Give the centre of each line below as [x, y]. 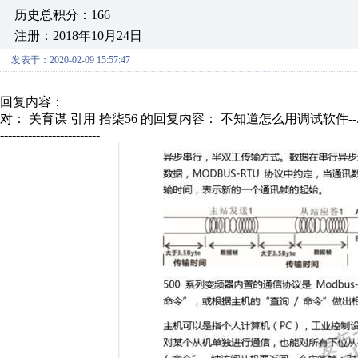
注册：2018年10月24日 [78, 36]
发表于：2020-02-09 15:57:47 [71, 60]
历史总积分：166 [62, 15]
